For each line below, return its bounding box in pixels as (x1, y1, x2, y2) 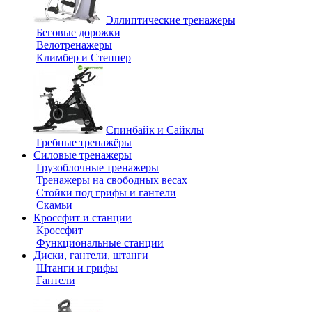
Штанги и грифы (36, 262, 118, 274)
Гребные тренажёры (36, 136, 132, 148)
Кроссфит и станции (33, 212, 132, 224)
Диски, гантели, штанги (33, 249, 148, 261)
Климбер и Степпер (36, 52, 131, 63)
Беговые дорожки (36, 26, 120, 38)
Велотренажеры (36, 39, 112, 51)
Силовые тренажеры (33, 149, 132, 161)
